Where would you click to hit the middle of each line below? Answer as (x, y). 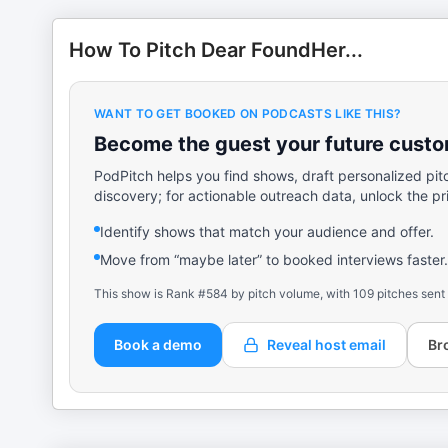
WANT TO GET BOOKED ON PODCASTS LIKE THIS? (248, 113)
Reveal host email (326, 344)
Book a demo (158, 344)
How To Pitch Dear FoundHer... (216, 50)
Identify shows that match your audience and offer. (267, 231)
